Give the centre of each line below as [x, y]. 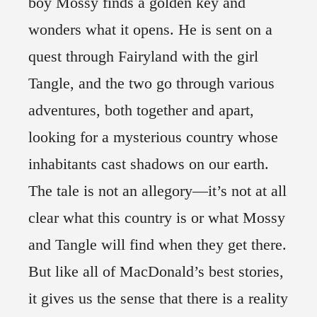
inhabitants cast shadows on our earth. [149, 164]
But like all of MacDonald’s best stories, [156, 272]
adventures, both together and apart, [141, 110]
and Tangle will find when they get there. [157, 245]
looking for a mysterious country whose [153, 137]
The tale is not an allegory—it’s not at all [157, 191]
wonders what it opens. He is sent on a [150, 30]
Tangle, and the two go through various [151, 83]
